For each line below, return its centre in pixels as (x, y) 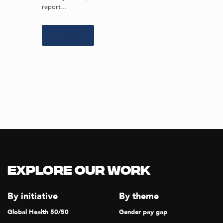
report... (54, 7)
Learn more (68, 35)
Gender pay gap (143, 212)
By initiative (33, 197)
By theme (139, 197)
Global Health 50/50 (38, 212)
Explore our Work (79, 171)
